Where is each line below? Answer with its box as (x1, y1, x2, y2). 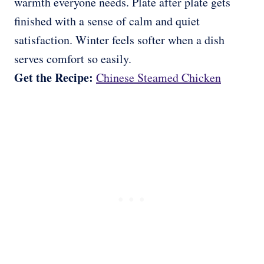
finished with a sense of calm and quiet (14, 13, 200, 29)
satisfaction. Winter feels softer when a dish (14, 32, 225, 48)
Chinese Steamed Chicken (96, 70, 221, 86)
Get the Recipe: (14, 69, 96, 87)
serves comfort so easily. (14, 51, 131, 67)
